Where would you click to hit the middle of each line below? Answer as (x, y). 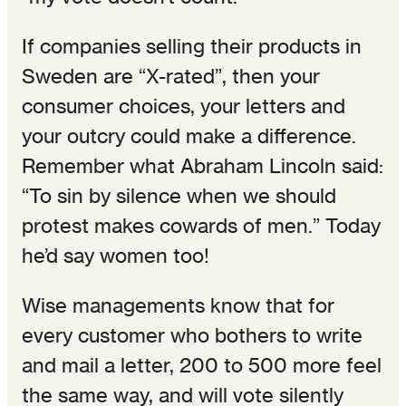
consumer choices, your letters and (184, 106)
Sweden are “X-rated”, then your (171, 76)
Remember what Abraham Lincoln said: (203, 165)
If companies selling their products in (192, 46)
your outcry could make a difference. (189, 135)
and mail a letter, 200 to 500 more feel (202, 365)
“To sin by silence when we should (179, 195)
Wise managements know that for (178, 305)
